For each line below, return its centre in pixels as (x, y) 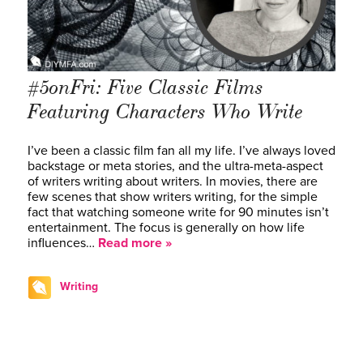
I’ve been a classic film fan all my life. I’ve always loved (181, 150)
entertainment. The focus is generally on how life (166, 227)
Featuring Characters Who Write (165, 111)
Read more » (135, 243)
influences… (63, 243)
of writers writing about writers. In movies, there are (173, 181)
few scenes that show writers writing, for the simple (173, 196)
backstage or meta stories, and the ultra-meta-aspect (175, 166)
